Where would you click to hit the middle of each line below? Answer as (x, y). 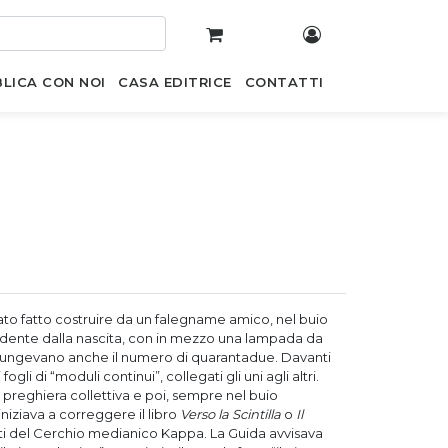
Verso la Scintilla (230, 414)
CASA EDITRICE (175, 82)
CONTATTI (284, 82)
